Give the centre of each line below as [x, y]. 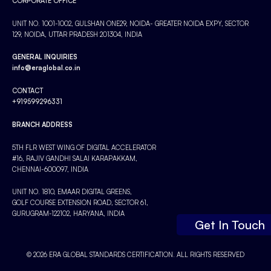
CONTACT [28, 90]
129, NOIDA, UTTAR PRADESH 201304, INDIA [77, 34]
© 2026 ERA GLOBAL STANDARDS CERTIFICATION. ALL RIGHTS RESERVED [135, 255]
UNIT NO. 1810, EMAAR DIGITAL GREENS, [72, 191]
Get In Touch [230, 224]
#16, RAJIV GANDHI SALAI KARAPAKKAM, [75, 158]
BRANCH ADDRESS [42, 124]
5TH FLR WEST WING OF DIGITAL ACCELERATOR [84, 147]
